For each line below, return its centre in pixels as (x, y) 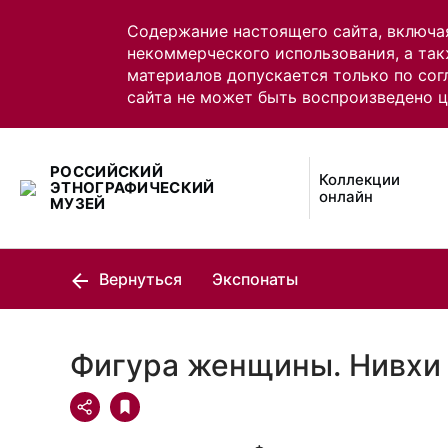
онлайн (346, 196)
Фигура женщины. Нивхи (255, 365)
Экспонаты (255, 279)
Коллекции (360, 179)
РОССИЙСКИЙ (107, 171)
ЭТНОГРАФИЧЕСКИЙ (132, 187)
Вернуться (138, 279)
